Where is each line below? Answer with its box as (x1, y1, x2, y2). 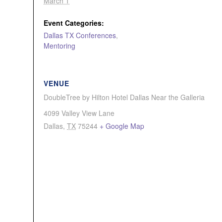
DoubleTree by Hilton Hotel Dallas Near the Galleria (44, 92, 205, 102)
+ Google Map (100, 121, 144, 131)
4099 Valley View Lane (44, 108, 114, 118)
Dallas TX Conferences (44, 30, 116, 40)
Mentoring (44, 41, 75, 51)
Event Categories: (44, 18, 104, 28)
